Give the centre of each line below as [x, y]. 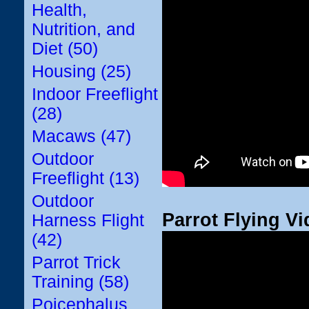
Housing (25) [81, 71]
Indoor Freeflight [95, 94]
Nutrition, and [83, 29]
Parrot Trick [76, 262]
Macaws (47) [81, 136]
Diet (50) [65, 49]
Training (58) [80, 282]
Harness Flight [88, 220]
